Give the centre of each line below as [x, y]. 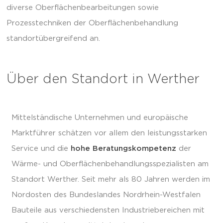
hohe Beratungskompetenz [123, 148]
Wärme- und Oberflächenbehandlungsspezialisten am [110, 164]
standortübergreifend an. [53, 39]
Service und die [41, 148]
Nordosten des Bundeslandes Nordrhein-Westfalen [106, 195]
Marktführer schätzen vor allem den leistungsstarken [109, 133]
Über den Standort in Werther [103, 79]
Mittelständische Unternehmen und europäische [100, 117]
